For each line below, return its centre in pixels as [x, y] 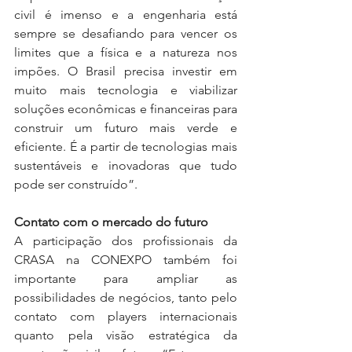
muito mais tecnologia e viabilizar [126, 90]
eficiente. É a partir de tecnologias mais [126, 147]
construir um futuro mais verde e [126, 128]
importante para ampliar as [126, 279]
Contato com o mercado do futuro [111, 222]
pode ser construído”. [76, 184]
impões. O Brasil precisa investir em [126, 71]
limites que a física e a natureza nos [126, 52]
